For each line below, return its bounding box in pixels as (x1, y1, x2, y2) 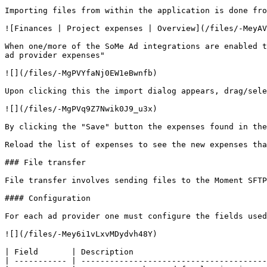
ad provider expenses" (5, 51, 105, 60)
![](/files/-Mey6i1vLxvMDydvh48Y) (5, 229, 157, 238)
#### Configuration (5, 194, 91, 203)
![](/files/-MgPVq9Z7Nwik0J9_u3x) (5, 104, 157, 113)
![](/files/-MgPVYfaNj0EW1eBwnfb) (5, 69, 157, 77)
